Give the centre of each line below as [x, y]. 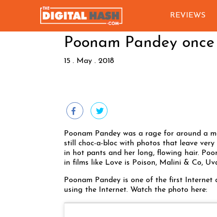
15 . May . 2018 [89, 61]
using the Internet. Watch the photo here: [136, 190]
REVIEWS [188, 15]
